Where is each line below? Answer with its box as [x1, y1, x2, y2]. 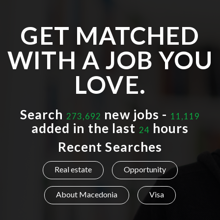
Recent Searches [57, 139, 163, 155]
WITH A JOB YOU [7, 45, 213, 75]
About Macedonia [56, 190, 117, 199]
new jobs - [101, 107, 170, 122]
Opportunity [123, 165, 166, 174]
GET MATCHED [20, 21, 200, 50]
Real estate [54, 165, 92, 174]
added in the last [31, 120, 139, 136]
